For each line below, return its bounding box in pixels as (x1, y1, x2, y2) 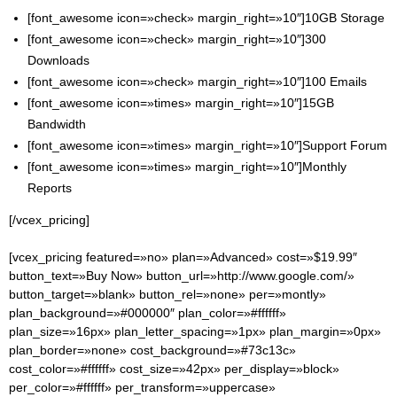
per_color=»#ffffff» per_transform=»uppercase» (9, 379, 276, 394)
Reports (27, 180, 72, 195)
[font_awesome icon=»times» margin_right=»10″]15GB (27, 95, 334, 110)
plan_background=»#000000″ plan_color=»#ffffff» (9, 305, 286, 320)
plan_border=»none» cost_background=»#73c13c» (9, 342, 296, 357)
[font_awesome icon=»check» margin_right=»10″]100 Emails (27, 74, 367, 89)
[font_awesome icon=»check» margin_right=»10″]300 (27, 31, 326, 46)
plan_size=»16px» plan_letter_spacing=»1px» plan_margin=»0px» (9, 323, 381, 339)
